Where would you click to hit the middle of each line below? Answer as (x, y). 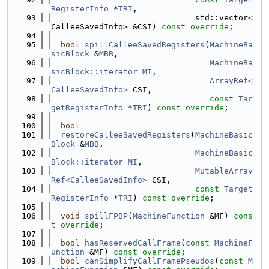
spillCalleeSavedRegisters (145, 45)
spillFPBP (106, 216)
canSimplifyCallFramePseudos (150, 261)
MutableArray (224, 171)
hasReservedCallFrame (133, 243)
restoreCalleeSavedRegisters (125, 135)
